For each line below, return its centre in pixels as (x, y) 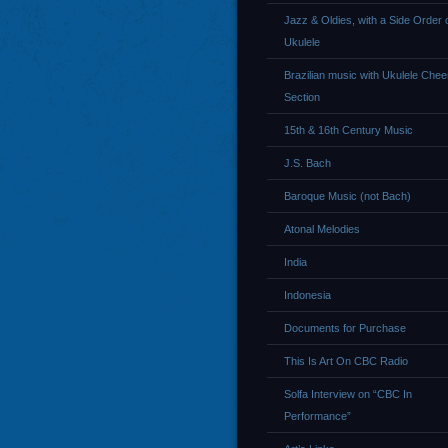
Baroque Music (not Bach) (347, 196)
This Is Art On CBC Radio (346, 361)
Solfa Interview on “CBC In (348, 394)
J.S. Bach (307, 163)
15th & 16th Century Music (348, 130)
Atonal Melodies (322, 229)
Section (302, 97)
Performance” (317, 416)
